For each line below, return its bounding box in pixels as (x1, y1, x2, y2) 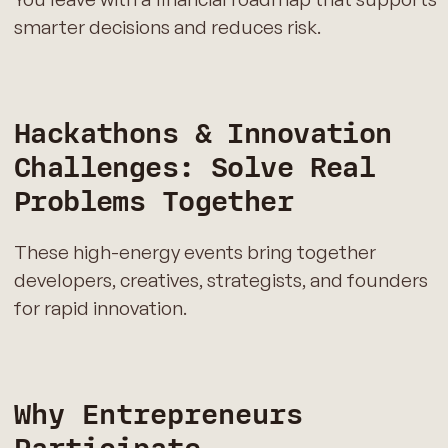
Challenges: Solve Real (13, 150, 376, 185)
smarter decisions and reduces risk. (13, 14, 321, 39)
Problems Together (13, 184, 294, 219)
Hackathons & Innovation (13, 116, 392, 151)
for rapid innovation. (13, 296, 187, 321)
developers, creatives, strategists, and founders (13, 268, 428, 293)
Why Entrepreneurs (13, 398, 303, 433)
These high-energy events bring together (13, 240, 376, 265)
